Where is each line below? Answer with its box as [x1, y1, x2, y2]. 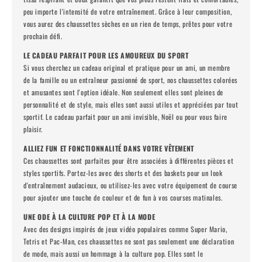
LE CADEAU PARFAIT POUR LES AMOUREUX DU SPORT [23, 50, 189, 60]
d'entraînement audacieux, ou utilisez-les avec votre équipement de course [23, 180, 237, 190]
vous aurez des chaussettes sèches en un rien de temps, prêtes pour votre [23, 19, 233, 29]
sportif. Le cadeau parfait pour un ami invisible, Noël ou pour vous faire [23, 112, 227, 122]
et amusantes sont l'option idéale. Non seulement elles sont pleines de [23, 87, 223, 97]
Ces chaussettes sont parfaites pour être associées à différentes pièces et [23, 156, 234, 166]
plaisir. [23, 124, 43, 134]
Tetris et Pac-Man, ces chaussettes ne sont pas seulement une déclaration [23, 236, 235, 246]
